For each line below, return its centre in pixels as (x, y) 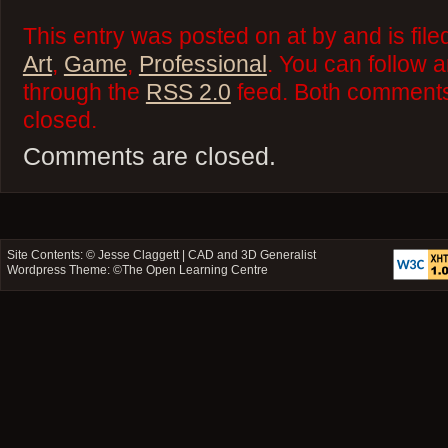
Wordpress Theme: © (65, 270)
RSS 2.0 (188, 93)
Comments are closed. (149, 156)
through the (84, 93)
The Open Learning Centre (195, 270)
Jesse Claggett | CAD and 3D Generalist (207, 255)
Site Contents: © (53, 255)
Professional (202, 65)
